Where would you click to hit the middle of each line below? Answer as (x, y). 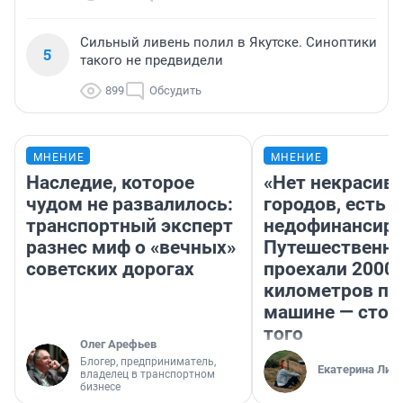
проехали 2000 (329, 269)
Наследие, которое (110, 183)
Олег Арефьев (118, 345)
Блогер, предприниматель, (148, 362)
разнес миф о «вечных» (131, 248)
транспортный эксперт (130, 226)
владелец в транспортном (148, 375)
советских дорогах (110, 269)
